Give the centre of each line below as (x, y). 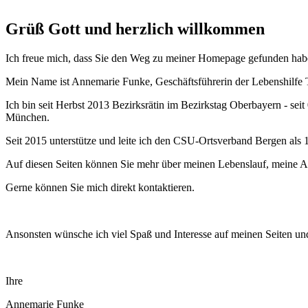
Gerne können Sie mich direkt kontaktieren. (100, 187)
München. (27, 117)
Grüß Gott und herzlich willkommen (135, 29)
